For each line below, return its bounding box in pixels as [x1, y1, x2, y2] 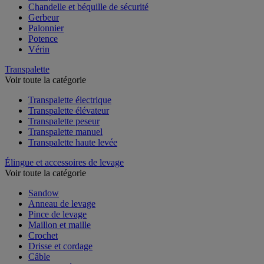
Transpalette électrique [28, 94, 111, 105]
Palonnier [28, 22, 64, 33]
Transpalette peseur [28, 115, 100, 126]
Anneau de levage [28, 198, 95, 209]
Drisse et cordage [28, 240, 93, 251]
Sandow [28, 187, 59, 198]
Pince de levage [28, 209, 87, 219]
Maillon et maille [28, 219, 91, 230]
